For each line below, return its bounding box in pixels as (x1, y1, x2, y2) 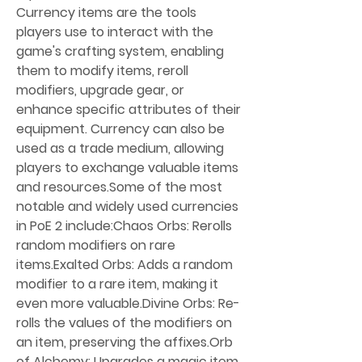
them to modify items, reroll (16, 61, 188, 80)
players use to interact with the (16, 22, 213, 41)
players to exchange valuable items (16, 158, 238, 177)
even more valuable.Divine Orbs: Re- (16, 293, 240, 313)
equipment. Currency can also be (16, 119, 225, 138)
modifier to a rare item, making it (16, 274, 218, 293)
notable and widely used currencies (16, 196, 238, 216)
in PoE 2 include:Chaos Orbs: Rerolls (16, 216, 232, 235)
